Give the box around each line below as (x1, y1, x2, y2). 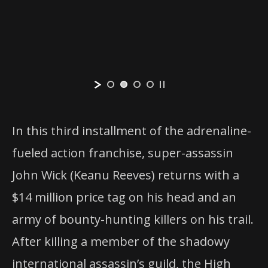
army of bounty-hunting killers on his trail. (12, 211, 254, 228)
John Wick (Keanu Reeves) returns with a (12, 167, 239, 184)
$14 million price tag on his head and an (12, 189, 236, 206)
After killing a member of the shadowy (12, 233, 230, 250)
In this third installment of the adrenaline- (12, 123, 251, 139)
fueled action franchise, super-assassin (12, 145, 233, 162)
